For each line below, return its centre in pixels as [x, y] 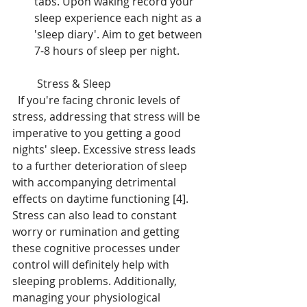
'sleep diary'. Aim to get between [120, 35]
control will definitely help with [92, 265]
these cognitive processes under [98, 248]
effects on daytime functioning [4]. [102, 199]
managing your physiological [88, 298]
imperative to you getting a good [98, 133]
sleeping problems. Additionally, [96, 281]
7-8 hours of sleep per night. [107, 51]
